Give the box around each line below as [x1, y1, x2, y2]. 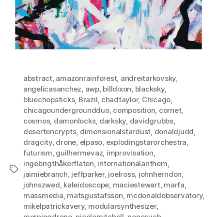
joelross [108, 169, 135, 179]
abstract [23, 73, 52, 83]
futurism [23, 148, 52, 157]
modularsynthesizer [88, 201, 156, 211]
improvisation [106, 148, 154, 157]
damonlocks [53, 116, 96, 125]
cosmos [23, 116, 50, 125]
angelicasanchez [23, 84, 82, 93]
